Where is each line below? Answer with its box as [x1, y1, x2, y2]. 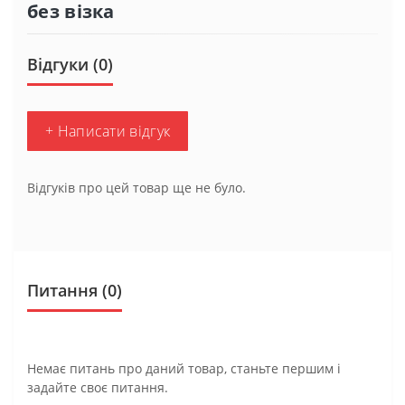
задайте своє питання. [27, 378, 168, 396]
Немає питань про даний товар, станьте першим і [27, 359, 341, 377]
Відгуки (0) [27, 52, 113, 75]
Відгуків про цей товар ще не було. [27, 178, 246, 196]
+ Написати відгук [45, 120, 171, 141]
